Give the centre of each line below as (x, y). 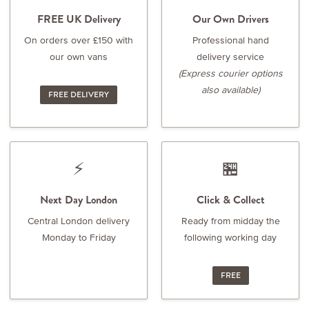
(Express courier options (230, 73)
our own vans (79, 57)
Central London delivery (79, 221)
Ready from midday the (230, 221)
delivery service (230, 57)
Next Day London (79, 200)
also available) (230, 90)
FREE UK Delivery (79, 19)
